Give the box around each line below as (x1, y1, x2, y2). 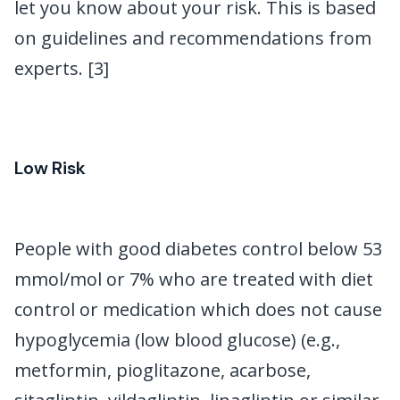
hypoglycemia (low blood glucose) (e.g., (14, 327, 340, 352)
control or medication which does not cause (14, 296, 382, 321)
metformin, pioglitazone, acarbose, (14, 357, 311, 382)
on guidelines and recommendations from (14, 26, 371, 51)
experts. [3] (14, 56, 109, 81)
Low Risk (14, 155, 86, 179)
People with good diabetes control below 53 (14, 236, 382, 261)
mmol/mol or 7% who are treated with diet (14, 266, 373, 291)
